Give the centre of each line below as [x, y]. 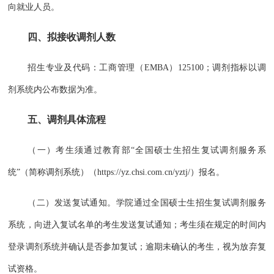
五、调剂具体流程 [67, 119]
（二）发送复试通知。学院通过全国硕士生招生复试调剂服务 [147, 202]
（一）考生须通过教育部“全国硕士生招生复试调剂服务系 [147, 150]
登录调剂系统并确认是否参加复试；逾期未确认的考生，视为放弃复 [137, 246]
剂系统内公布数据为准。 [55, 90]
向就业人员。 [34, 7]
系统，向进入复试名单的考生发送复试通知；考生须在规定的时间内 [137, 224]
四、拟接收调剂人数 [72, 37]
